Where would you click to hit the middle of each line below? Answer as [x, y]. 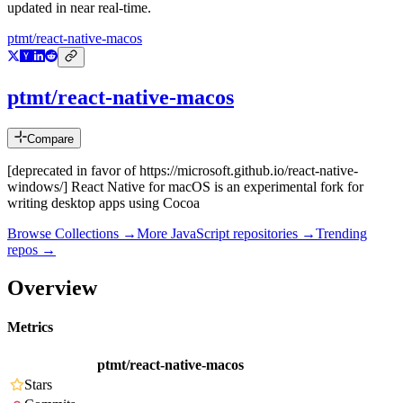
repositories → [273, 234]
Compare [50, 139]
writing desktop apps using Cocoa [103, 203]
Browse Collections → [72, 234]
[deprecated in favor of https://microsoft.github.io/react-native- [183, 171]
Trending [341, 234]
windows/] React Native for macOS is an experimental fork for [185, 187]
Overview [52, 287]
